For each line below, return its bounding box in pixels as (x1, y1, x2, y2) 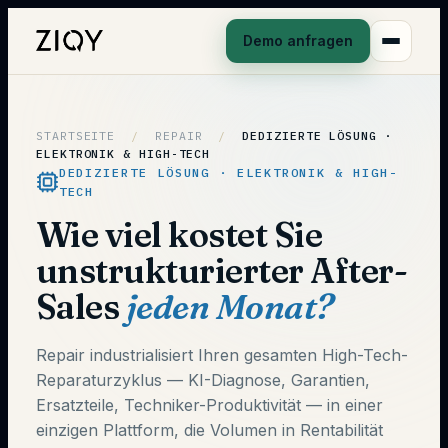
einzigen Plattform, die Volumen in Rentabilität (36, 420, 383, 440)
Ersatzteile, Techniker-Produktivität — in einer (36, 395, 383, 415)
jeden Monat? (125, 286, 334, 328)
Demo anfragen (243, 32, 353, 49)
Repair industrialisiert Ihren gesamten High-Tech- (36, 345, 408, 365)
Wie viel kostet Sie (36, 214, 323, 256)
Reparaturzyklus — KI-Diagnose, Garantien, (36, 370, 370, 390)
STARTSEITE (36, 128, 116, 143)
